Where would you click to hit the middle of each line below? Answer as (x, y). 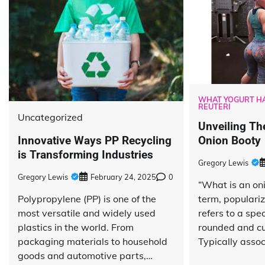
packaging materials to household (93, 241)
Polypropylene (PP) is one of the (87, 198)
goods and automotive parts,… (85, 255)
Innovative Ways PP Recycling (95, 141)
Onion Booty (229, 141)
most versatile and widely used (87, 213)
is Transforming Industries (85, 155)
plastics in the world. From (76, 227)
